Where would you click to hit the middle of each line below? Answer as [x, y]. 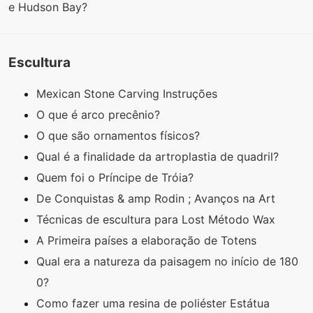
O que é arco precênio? [100, 115]
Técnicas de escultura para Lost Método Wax [158, 220]
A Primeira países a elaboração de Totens [148, 241]
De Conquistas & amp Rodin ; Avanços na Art [158, 199]
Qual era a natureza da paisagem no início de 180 [167, 262]
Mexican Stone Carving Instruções [129, 94]
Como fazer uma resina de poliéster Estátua [155, 304]
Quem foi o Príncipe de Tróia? [117, 178]
